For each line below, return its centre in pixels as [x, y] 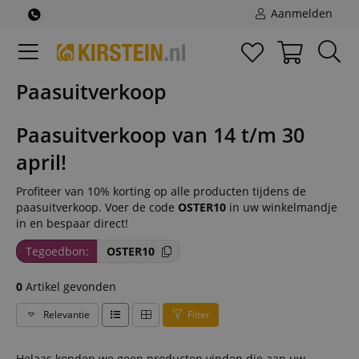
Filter [199, 315]
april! [41, 162]
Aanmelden [300, 13]
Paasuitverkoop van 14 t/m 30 [160, 135]
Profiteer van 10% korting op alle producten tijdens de [161, 191]
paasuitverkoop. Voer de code [97, 207]
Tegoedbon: [57, 251]
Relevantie [65, 315]
